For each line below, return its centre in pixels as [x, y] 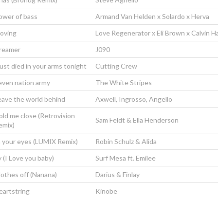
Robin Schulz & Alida [126, 142]
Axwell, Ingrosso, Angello [134, 99]
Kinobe [106, 191]
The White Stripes [123, 83]
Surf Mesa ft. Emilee [125, 158]
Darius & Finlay [117, 175]
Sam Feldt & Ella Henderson [137, 120]
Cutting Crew [116, 66]
